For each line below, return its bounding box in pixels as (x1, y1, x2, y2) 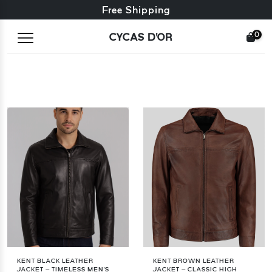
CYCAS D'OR (109, 31, 172, 42)
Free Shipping (101, 4, 171, 15)
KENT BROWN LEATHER (153, 257, 234, 264)
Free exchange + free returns (67, 4, 205, 15)
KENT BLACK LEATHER (17, 257, 93, 264)
